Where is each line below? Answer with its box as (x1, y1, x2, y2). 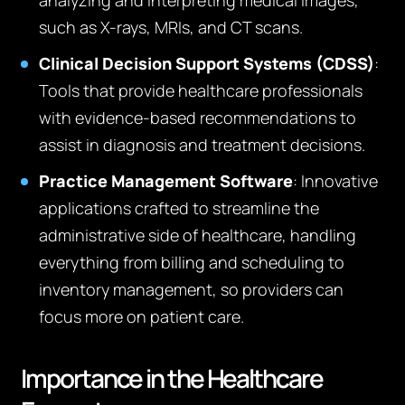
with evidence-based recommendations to (39, 107, 357, 128)
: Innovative (293, 170, 379, 192)
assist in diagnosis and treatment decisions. (39, 134, 366, 155)
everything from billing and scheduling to (39, 251, 345, 273)
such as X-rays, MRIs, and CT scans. (39, 16, 304, 38)
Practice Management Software (39, 170, 294, 192)
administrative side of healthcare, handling (39, 224, 357, 246)
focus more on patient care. (39, 306, 245, 327)
